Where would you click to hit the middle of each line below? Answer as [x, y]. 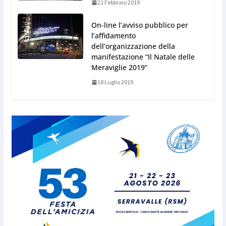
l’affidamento [113, 36]
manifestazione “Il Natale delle [143, 57]
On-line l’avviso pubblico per [139, 25]
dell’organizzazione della [133, 46]
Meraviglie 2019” [119, 68]
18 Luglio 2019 [115, 82]
